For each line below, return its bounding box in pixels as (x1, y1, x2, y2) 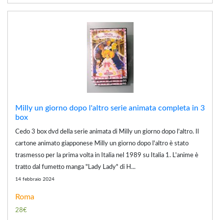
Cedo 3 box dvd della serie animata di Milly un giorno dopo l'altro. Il (15, 128, 199, 135)
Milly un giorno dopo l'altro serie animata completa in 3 (15, 104, 205, 112)
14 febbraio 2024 (15, 176, 55, 182)
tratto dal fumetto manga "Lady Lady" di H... (15, 164, 136, 170)
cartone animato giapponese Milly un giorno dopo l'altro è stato (15, 140, 189, 147)
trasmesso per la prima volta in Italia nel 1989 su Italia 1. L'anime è (15, 152, 198, 159)
